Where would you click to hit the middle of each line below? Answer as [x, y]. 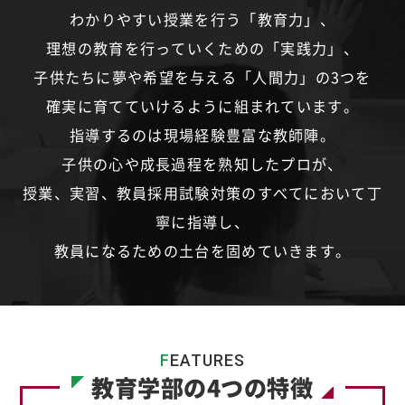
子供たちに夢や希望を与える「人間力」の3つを [202, 76]
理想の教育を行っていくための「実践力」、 [202, 47]
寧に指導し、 [202, 221]
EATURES [207, 360]
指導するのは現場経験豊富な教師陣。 [202, 134]
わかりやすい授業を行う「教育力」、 [202, 19]
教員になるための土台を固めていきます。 [202, 250]
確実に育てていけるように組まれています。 [202, 105]
